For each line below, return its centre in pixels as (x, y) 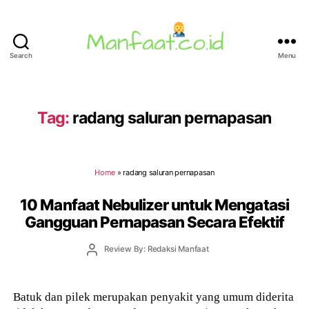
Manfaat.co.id (191, 68)
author (103, 260)
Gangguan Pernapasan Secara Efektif (154, 221)
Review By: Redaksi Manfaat (156, 249)
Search (21, 56)
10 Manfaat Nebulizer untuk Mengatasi (154, 204)
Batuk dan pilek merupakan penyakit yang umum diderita (154, 297)
